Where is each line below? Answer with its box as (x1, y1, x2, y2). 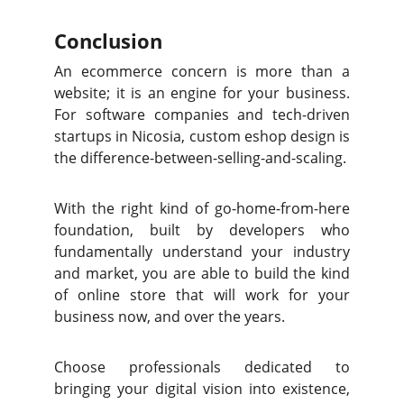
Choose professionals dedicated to (54, 357, 350, 377)
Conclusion (54, 27, 162, 54)
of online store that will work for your (54, 285, 350, 305)
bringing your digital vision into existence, (54, 379, 350, 399)
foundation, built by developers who (54, 220, 350, 240)
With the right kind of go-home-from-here (54, 198, 350, 218)
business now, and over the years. (54, 307, 285, 326)
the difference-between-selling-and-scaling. (54, 148, 346, 168)
